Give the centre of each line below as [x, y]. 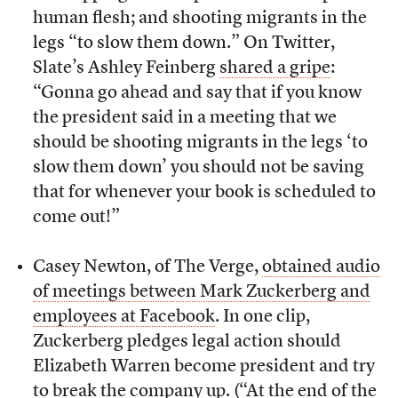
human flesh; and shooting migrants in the [199, 19]
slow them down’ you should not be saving [198, 168]
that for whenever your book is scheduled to [204, 193]
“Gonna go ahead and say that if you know [197, 94]
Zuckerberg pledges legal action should [187, 342]
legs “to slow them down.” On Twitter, [183, 44]
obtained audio [321, 268]
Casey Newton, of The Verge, [147, 268]
